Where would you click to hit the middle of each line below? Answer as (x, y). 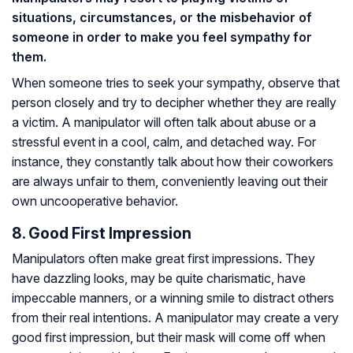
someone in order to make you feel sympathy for (162, 37)
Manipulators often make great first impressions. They (163, 258)
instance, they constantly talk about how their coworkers (173, 161)
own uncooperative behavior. (95, 201)
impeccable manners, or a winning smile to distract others (173, 297)
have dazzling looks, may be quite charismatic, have (159, 278)
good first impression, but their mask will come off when (169, 337)
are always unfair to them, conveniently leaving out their (170, 181)
